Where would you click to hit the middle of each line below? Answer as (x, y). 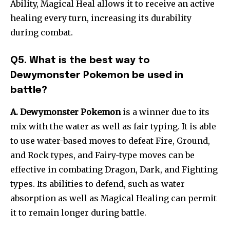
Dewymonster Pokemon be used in (97, 75)
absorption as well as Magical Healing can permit (113, 198)
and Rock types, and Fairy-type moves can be (102, 155)
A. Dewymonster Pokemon (65, 112)
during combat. (42, 33)
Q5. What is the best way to (80, 61)
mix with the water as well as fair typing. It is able (113, 127)
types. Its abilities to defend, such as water (98, 184)
